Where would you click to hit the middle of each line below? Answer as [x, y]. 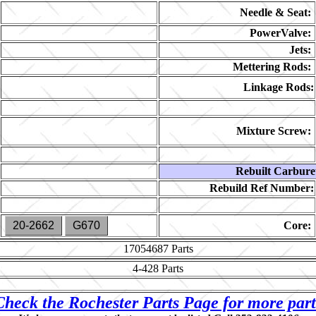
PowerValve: [280, 33]
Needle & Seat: [275, 12]
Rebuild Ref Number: [262, 188]
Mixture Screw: [274, 131]
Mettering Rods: [272, 67]
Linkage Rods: [279, 87]
